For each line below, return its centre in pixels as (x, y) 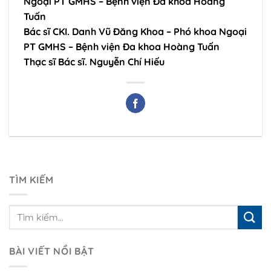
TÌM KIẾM (31, 179)
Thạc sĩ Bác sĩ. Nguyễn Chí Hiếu (94, 61)
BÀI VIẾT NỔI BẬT (52, 251)
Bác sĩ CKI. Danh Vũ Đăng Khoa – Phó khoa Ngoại (135, 31)
